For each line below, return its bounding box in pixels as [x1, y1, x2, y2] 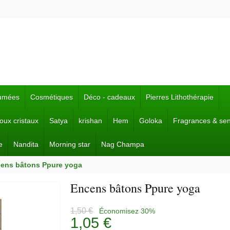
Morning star [49, 140, 90, 148]
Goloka [139, 117, 162, 125]
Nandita [13, 140, 39, 148]
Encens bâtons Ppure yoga [70, 180, 201, 196]
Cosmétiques [30, 93, 73, 101]
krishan [79, 117, 102, 125]
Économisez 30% [99, 207, 156, 215]
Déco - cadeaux [84, 93, 135, 101]
